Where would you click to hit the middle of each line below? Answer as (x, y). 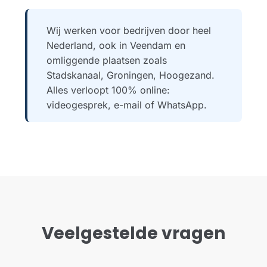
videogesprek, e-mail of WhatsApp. (127, 105)
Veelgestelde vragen (133, 233)
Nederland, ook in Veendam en (116, 45)
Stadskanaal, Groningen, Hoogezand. (131, 75)
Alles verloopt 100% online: (108, 90)
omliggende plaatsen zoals (107, 60)
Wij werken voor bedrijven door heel (129, 30)
